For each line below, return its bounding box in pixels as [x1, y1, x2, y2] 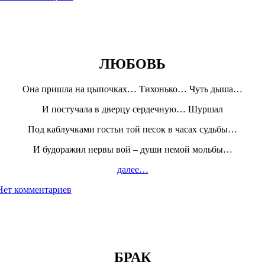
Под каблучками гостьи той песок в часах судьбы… [28, 124, 237, 134]
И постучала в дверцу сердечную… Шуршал [42, 104, 223, 114]
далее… [117, 164, 148, 174]
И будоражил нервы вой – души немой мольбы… [33, 144, 232, 154]
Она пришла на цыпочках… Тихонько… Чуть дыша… [22, 83, 243, 94]
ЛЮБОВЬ [99, 56, 166, 72]
